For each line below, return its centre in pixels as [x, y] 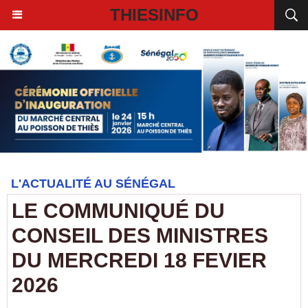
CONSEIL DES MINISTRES [140, 235]
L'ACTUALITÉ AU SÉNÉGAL [93, 184]
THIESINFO [154, 15]
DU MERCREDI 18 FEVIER [139, 260]
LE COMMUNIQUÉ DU [118, 211]
